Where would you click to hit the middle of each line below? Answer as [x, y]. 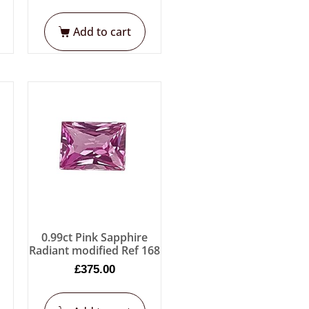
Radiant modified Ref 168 [95, 250]
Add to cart [102, 31]
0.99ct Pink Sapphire [95, 237]
